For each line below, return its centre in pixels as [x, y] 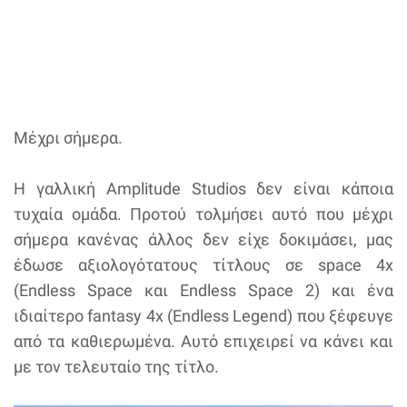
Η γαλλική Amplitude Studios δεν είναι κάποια [203, 189]
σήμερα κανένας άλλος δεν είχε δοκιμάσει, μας [203, 240]
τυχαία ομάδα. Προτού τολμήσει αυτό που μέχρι [203, 214]
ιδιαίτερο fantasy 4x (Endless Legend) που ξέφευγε [203, 316]
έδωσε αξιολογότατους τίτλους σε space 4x [203, 265]
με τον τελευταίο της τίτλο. [116, 367]
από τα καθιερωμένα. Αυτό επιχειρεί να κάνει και [203, 342]
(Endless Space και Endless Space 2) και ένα [203, 291]
